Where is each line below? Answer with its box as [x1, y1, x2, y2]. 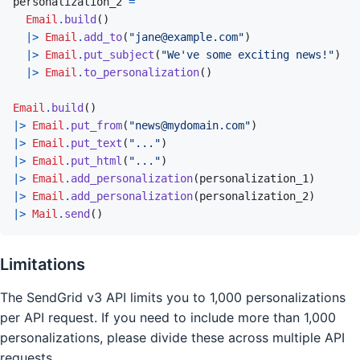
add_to [84, 30, 122, 43]
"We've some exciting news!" [161, 47, 334, 61]
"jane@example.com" [129, 30, 244, 43]
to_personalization [84, 65, 199, 79]
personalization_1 [199, 171, 309, 185]
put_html [71, 153, 122, 167]
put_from [71, 118, 122, 132]
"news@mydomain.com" [129, 118, 251, 132]
